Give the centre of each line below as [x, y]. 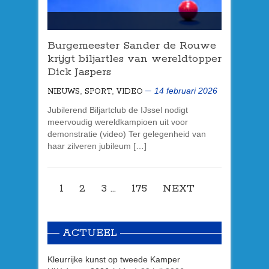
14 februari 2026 [186, 90]
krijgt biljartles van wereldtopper [134, 59]
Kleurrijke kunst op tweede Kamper [114, 259]
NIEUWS [64, 91]
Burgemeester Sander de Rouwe [132, 45]
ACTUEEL [90, 233]
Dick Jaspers [79, 72]
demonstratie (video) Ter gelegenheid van [127, 134]
